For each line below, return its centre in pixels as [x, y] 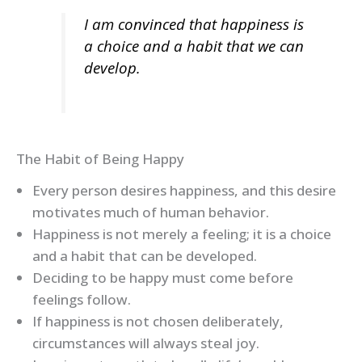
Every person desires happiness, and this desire [184, 190]
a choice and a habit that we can [194, 45]
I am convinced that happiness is [194, 23]
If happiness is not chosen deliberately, [158, 321]
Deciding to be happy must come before [163, 277]
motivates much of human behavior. [151, 212]
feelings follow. [82, 299]
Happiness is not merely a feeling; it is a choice [182, 234]
